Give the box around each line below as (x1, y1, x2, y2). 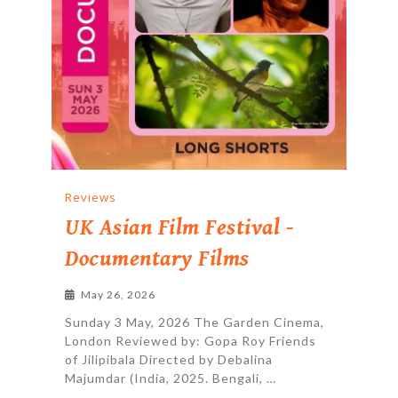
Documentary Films (65, 246, 250, 272)
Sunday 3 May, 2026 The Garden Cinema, (65, 314, 325, 330)
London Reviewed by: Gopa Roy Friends (65, 333, 317, 348)
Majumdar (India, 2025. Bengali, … (65, 370, 277, 386)
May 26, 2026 (81, 288, 156, 301)
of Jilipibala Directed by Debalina (65, 352, 274, 367)
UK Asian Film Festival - (65, 215, 294, 241)
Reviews (65, 189, 117, 205)
